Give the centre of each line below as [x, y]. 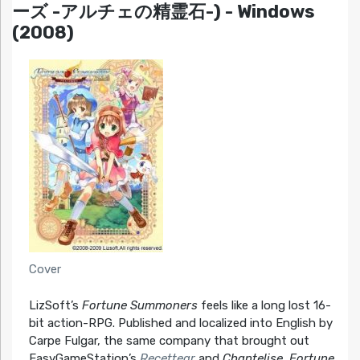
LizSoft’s [55, 305]
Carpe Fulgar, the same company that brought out [169, 340]
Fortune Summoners [139, 305]
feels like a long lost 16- [264, 305]
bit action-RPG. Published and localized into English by [180, 323]
